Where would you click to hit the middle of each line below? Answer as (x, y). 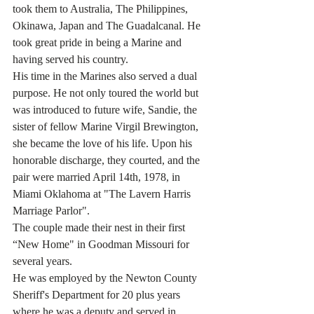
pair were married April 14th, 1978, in (98, 177)
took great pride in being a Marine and (98, 42)
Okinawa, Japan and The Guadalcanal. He (108, 26)
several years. (42, 261)
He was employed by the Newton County (106, 278)
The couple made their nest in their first (100, 227)
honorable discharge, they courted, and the (108, 160)
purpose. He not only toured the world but (107, 93)
